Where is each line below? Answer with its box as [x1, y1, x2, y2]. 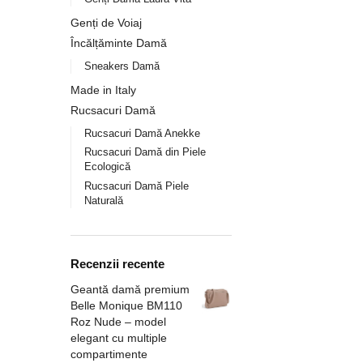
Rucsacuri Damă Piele [83, 179, 189, 192]
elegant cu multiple [70, 331, 167, 345]
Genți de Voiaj [70, 15, 142, 29]
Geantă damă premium [70, 283, 190, 297]
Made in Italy [70, 83, 136, 96]
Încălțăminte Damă [70, 36, 167, 50]
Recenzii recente [70, 257, 164, 271]
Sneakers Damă [83, 60, 160, 73]
